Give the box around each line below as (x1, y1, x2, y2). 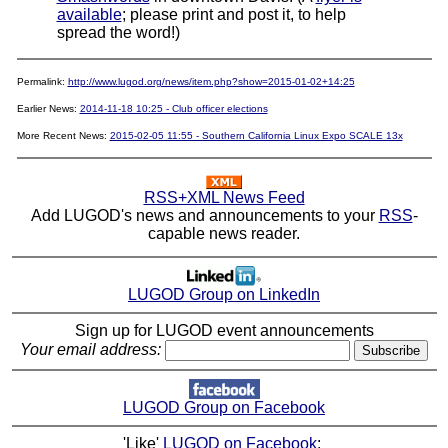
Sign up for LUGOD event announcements (74, 322, 374, 340)
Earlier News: (16, 102, 80, 114)
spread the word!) (56, 23, 180, 41)
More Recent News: (16, 129, 110, 141)
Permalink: (16, 75, 68, 87)
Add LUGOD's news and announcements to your (30, 206, 379, 224)
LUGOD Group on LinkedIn (128, 286, 320, 304)
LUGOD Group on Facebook (123, 399, 325, 417)
